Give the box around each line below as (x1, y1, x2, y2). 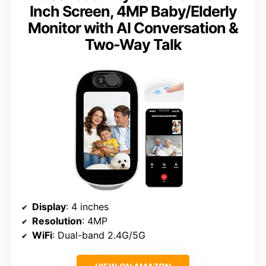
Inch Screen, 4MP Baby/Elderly (29, 2, 237, 21)
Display (32, 200, 66, 213)
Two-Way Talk (84, 36, 182, 54)
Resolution (32, 214, 82, 227)
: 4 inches (66, 200, 109, 213)
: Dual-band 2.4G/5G (52, 229, 145, 241)
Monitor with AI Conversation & (28, 19, 238, 37)
